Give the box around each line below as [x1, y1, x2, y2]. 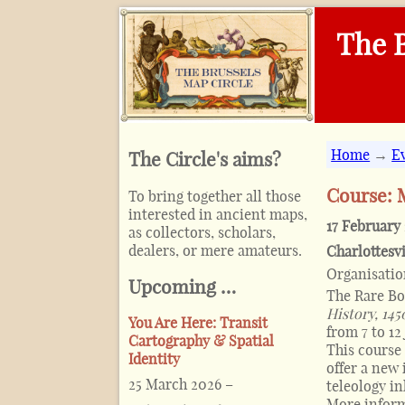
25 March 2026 [128, 375, 221, 394]
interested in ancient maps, [128, 204, 307, 223]
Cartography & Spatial [128, 332, 274, 351]
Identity [128, 350, 180, 369]
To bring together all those [128, 186, 301, 205]
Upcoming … [128, 274, 236, 298]
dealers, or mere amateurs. [128, 240, 302, 259]
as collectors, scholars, [128, 222, 276, 241]
